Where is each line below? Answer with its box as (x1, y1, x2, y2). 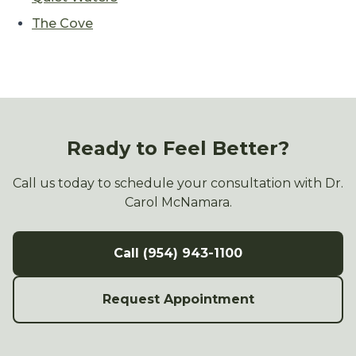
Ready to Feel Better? (67, 137, 289, 161)
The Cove (32, 16, 93, 32)
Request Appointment (102, 292, 254, 308)
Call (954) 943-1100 (114, 246, 242, 261)
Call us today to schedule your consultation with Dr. (13, 176, 343, 192)
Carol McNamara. (124, 195, 232, 211)
